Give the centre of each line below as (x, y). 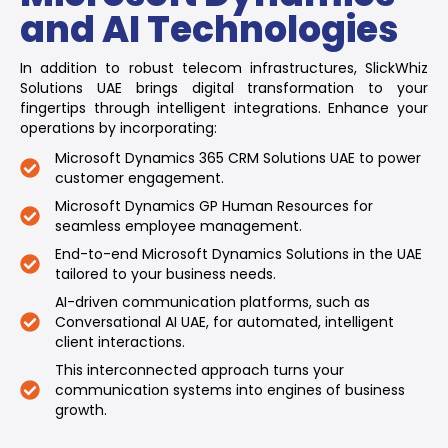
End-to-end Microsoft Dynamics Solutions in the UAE (238, 253)
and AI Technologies (209, 29)
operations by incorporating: (118, 127)
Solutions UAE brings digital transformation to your (224, 87)
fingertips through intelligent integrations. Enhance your (224, 107)
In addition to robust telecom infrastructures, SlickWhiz (224, 67)
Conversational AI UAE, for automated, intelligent (224, 321)
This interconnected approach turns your (199, 369)
